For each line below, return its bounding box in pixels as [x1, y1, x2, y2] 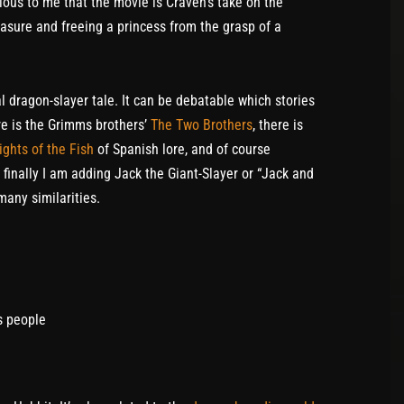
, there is [252, 115, 303, 133]
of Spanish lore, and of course [94, 140, 271, 158]
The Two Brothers [151, 115, 252, 133]
